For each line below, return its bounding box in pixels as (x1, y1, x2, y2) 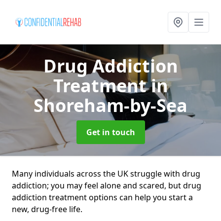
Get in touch (86, 127, 135, 138)
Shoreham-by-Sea (34, 93, 187, 117)
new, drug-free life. (12, 204, 82, 215)
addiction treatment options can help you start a (12, 192, 193, 203)
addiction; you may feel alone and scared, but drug (12, 180, 201, 191)
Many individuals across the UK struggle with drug (12, 168, 200, 179)
